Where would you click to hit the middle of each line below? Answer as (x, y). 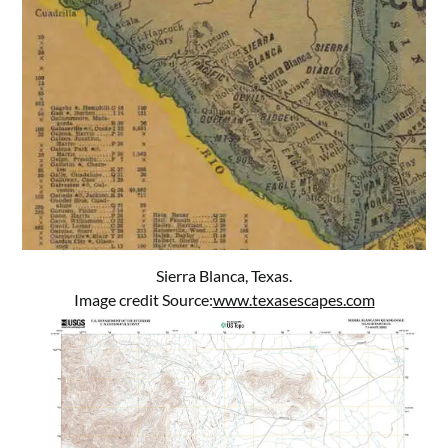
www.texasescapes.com (293, 300)
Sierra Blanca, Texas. (224, 276)
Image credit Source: (143, 300)
